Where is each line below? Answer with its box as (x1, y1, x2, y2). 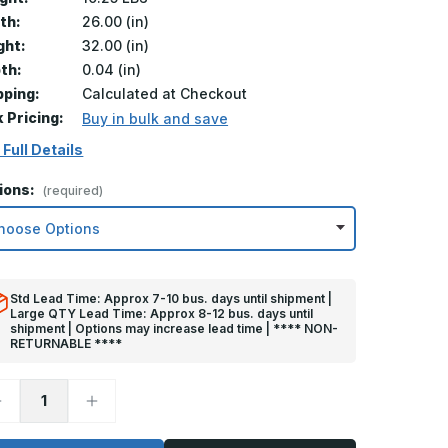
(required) (43, 182, 104, 198)
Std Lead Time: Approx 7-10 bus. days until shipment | (10, 290, 333, 306)
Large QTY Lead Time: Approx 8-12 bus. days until (10, 305, 314, 321)
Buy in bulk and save (82, 109, 229, 127)
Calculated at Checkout (82, 84, 248, 102)
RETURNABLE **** (10, 335, 123, 351)
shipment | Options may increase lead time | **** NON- (10, 320, 339, 336)
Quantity (84, 404, 145, 422)
